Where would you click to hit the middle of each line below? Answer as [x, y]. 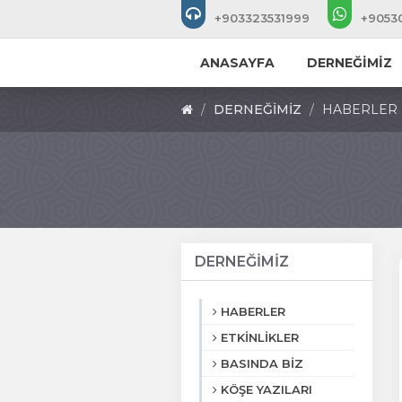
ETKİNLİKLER [260, 337]
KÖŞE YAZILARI [267, 389]
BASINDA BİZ [262, 363]
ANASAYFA [237, 63]
